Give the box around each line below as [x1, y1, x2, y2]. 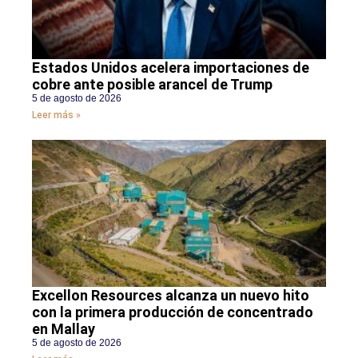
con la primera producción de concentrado [32, 303, 313, 320]
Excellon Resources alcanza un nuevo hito [32, 286, 309, 304]
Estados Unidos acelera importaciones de [32, 58, 309, 76]
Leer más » [32, 109, 81, 121]
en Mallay [32, 320, 95, 337]
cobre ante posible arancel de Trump [32, 75, 272, 93]
